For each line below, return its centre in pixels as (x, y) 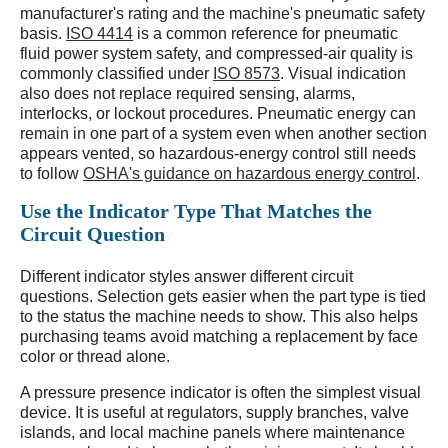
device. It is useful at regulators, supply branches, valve (214, 412)
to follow (51, 173)
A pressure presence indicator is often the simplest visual (220, 392)
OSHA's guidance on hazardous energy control (249, 173)
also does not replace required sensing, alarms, (187, 93)
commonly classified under (116, 73)
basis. (43, 33)
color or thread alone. (95, 356)
